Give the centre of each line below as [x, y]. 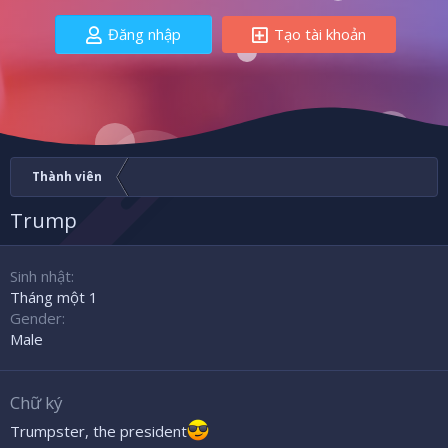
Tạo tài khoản [319, 34]
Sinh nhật [40, 276]
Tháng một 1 [54, 297]
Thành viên [67, 177]
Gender [36, 318]
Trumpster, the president [98, 431]
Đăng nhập [144, 34]
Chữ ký [36, 403]
